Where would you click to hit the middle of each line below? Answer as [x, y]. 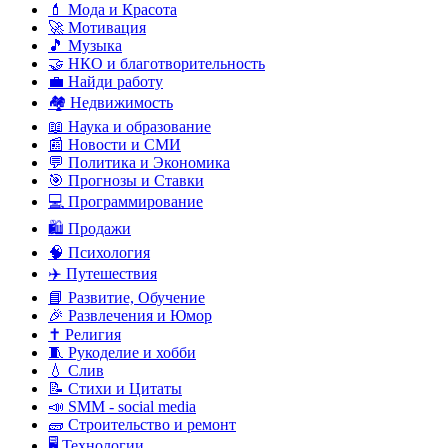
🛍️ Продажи [89, 229]
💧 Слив [76, 371]
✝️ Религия [84, 335]
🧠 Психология [99, 253]
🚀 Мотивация [97, 28]
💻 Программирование [125, 202]
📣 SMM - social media [122, 407]
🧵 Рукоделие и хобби [122, 353]
